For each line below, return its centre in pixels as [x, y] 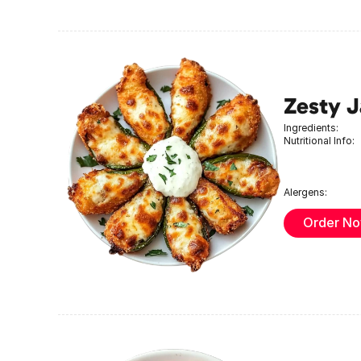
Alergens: [305, 192]
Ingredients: [311, 127]
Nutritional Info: [319, 140]
